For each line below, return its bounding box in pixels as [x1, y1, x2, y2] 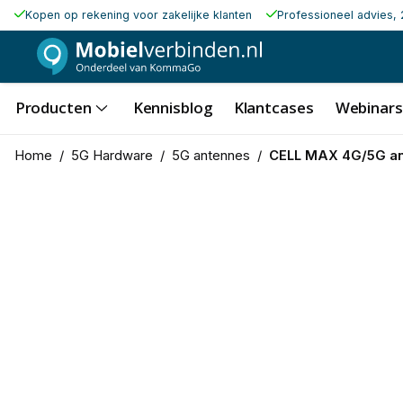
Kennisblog [132, 96, 212, 118]
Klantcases [233, 96, 314, 118]
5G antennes [171, 147, 250, 164]
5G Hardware [70, 147, 153, 164]
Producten [14, 96, 92, 118]
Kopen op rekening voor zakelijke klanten [24, 8, 252, 22]
